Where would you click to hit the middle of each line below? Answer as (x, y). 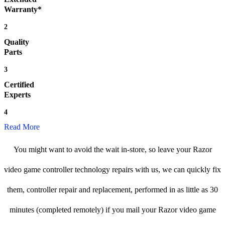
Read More (22, 127)
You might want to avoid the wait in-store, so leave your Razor (113, 150)
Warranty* (23, 10)
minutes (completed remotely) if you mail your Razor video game (113, 210)
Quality (17, 42)
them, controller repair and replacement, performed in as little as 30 (113, 190)
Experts (17, 95)
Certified (19, 85)
